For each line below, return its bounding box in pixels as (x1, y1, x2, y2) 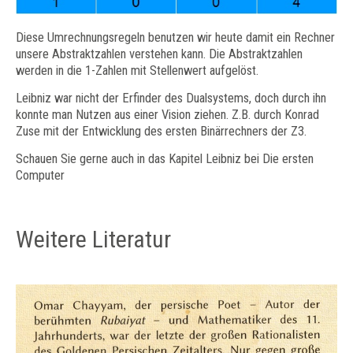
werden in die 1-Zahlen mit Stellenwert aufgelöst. (16, 62, 258, 78)
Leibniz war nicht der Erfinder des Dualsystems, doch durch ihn (16, 90, 326, 106)
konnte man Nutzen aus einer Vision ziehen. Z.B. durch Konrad (16, 106, 319, 122)
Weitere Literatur (16, 225, 171, 254)
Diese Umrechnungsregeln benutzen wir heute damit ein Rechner (16, 29, 335, 45)
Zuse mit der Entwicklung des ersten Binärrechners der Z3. (16, 123, 307, 139)
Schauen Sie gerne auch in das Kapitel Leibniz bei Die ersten (16, 150, 314, 166)
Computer (16, 167, 65, 183)
